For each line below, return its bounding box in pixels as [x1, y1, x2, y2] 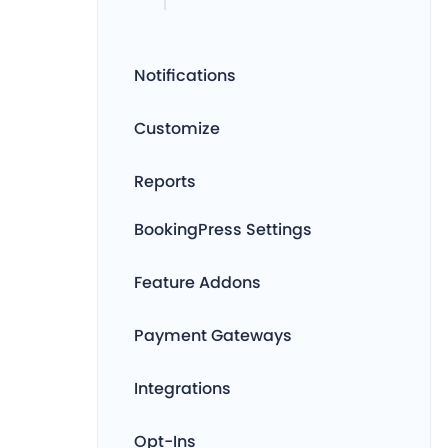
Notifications [134, 64, 236, 87]
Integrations [134, 377, 231, 400]
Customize [134, 117, 220, 140]
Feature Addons [134, 271, 261, 294]
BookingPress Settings [134, 218, 312, 241]
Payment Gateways [134, 324, 292, 347]
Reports [134, 170, 196, 193]
